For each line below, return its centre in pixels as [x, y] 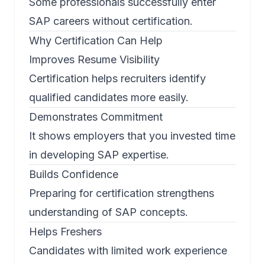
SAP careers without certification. [111, 21]
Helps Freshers [65, 232]
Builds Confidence [74, 174]
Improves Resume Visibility [94, 60]
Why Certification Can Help [96, 41]
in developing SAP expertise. [99, 155]
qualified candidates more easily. [109, 98]
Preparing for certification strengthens [122, 193]
